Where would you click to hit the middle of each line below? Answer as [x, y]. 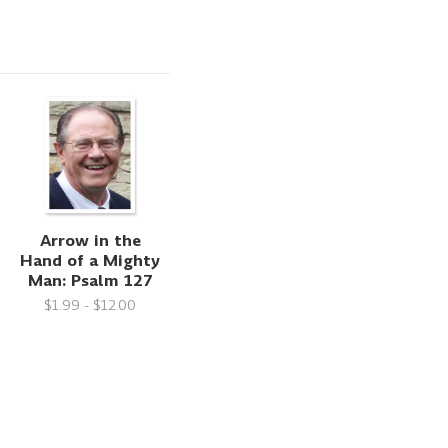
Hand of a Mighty [90, 260]
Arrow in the [90, 240]
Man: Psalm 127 [90, 280]
